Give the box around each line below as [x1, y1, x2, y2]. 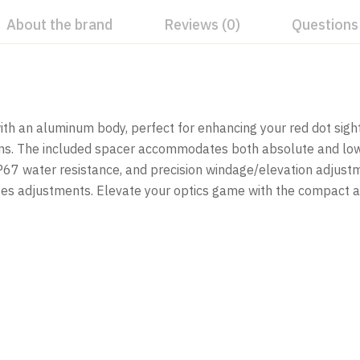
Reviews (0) [164, 15, 240, 35]
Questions [292, 15, 358, 35]
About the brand [6, 15, 112, 35]
